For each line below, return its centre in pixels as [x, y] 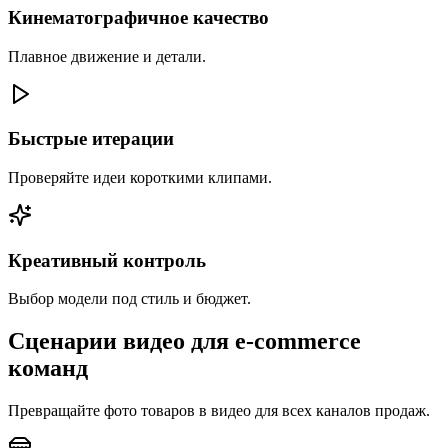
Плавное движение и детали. [107, 56]
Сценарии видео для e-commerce [184, 341]
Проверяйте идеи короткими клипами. [140, 177]
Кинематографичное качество [138, 17]
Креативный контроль [107, 260]
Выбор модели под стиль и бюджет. [129, 299]
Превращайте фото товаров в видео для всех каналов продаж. [219, 411]
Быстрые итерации [91, 139]
